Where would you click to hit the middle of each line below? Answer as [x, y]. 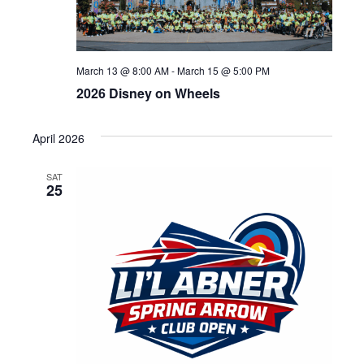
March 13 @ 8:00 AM [122, 70]
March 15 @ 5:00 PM [223, 70]
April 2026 [58, 138]
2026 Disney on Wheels [148, 93]
